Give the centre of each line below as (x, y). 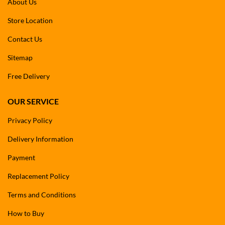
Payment (21, 157)
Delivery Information (40, 139)
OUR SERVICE (33, 101)
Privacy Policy (30, 120)
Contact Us (25, 39)
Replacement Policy (38, 176)
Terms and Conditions (42, 194)
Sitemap (20, 57)
